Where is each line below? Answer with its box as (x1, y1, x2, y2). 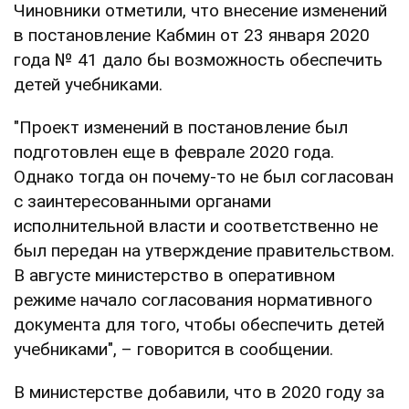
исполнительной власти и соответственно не (14, 215, 378, 236)
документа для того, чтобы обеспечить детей (14, 313, 384, 335)
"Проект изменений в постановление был (14, 116, 348, 138)
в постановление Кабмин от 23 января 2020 (14, 24, 370, 46)
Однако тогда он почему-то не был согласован (14, 165, 393, 187)
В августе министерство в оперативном (14, 264, 335, 286)
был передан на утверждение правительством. (14, 239, 394, 261)
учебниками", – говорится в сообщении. (14, 338, 333, 360)
